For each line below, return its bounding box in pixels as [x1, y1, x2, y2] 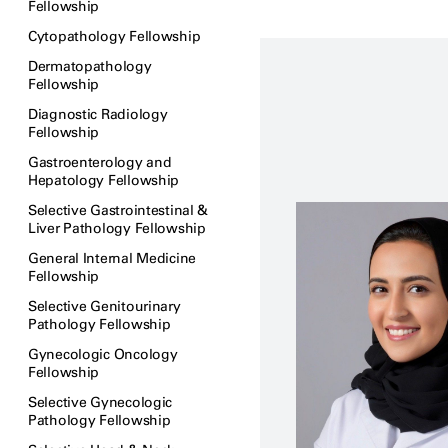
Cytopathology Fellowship [28, 28, 201, 45]
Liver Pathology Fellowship [28, 220, 206, 237]
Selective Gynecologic [28, 394, 173, 411]
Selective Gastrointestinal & [28, 202, 209, 219]
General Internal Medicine [28, 250, 197, 267]
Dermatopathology [28, 58, 152, 75]
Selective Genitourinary [28, 298, 181, 315]
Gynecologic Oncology [28, 346, 178, 363]
